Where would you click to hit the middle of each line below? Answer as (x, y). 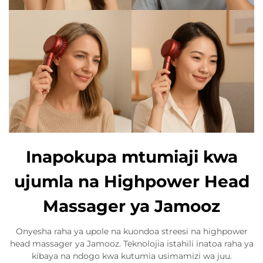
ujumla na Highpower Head (131, 181)
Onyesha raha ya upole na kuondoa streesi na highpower (131, 231)
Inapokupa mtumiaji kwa (131, 157)
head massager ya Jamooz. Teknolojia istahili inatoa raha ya (131, 244)
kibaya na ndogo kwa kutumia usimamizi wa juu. (131, 256)
